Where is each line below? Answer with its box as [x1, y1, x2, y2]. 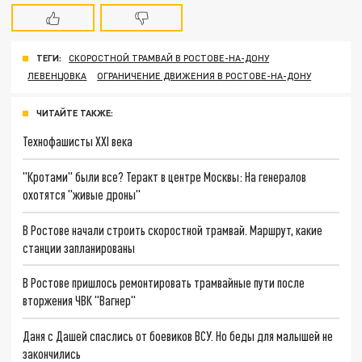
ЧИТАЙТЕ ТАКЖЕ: [36, 107, 113, 119]
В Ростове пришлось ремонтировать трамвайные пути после [23, 275, 305, 291]
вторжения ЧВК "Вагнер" [23, 293, 137, 309]
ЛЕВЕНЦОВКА [27, 70, 87, 82]
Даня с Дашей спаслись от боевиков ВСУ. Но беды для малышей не [23, 327, 334, 343]
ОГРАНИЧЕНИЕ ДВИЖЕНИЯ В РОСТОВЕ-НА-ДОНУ [97, 70, 312, 82]
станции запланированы [23, 239, 136, 255]
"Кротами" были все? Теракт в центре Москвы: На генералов [23, 168, 307, 184]
